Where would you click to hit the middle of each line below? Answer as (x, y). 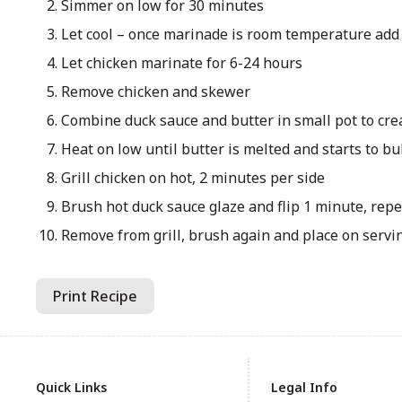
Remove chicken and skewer (155, 92)
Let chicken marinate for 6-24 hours (181, 63)
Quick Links (71, 387)
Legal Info (304, 387)
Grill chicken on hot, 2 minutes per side (192, 178)
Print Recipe (95, 296)
